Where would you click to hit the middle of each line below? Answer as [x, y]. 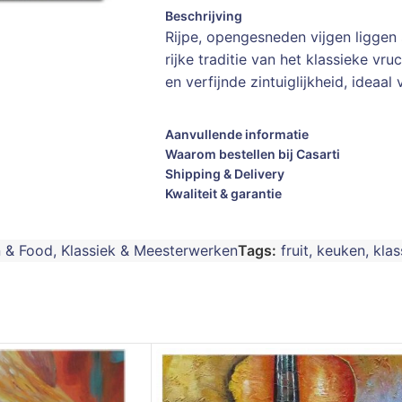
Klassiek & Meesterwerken [149, 250]
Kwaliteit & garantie [223, 193]
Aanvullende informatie [236, 134]
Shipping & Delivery [224, 174]
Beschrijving [203, 16]
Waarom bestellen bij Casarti [252, 154]
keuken [341, 250]
